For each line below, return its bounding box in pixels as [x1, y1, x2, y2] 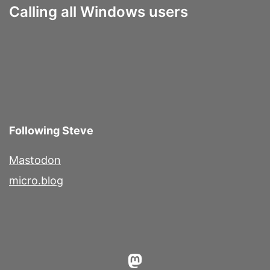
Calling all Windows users [9, 2, 188, 20]
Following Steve [9, 124, 93, 137]
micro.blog [9, 174, 63, 187]
